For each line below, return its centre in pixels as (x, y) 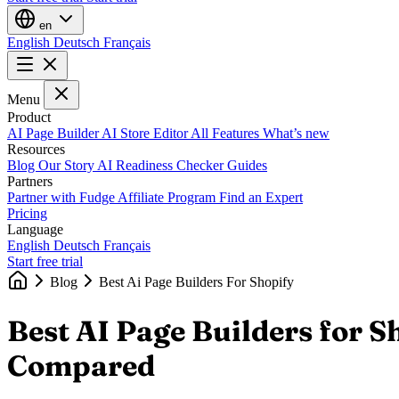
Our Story (68, 165)
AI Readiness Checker (162, 165)
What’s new (296, 133)
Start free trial (45, 261)
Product (29, 117)
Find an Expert (261, 197)
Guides (247, 165)
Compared (81, 366)
